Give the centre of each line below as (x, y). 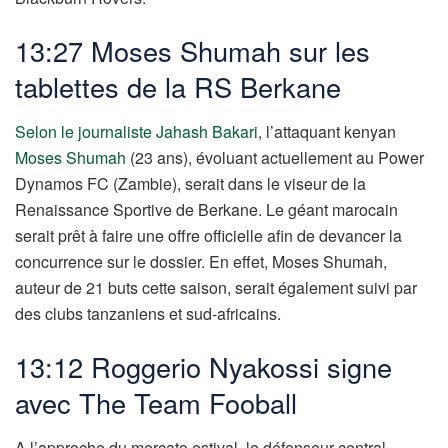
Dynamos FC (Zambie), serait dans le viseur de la (190, 183)
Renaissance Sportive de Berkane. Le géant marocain (206, 209)
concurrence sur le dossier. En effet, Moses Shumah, (201, 261)
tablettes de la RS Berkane (178, 87)
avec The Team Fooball (156, 403)
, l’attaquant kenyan (327, 131)
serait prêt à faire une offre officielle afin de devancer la (208, 235)
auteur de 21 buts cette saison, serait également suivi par (216, 287)
